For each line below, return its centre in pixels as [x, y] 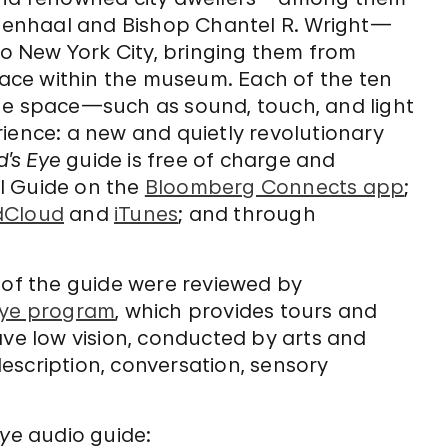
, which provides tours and [246, 311]
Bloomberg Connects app [274, 187]
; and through [247, 214]
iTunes [146, 214]
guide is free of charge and [198, 160]
